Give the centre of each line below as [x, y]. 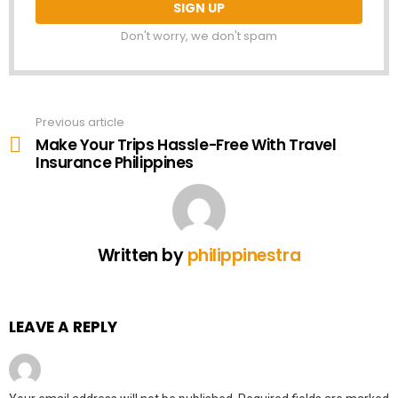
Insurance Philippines [115, 162]
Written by [142, 255]
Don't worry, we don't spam [199, 36]
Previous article [80, 122]
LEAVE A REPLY [63, 326]
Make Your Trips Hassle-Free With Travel [186, 144]
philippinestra [244, 255]
